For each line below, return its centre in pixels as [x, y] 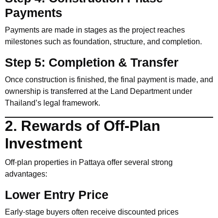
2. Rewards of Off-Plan [82, 126]
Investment [44, 144]
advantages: [26, 174]
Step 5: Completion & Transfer [92, 63]
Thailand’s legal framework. [53, 103]
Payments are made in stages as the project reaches [95, 30]
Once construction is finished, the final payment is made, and [109, 80]
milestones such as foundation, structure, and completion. [103, 42]
